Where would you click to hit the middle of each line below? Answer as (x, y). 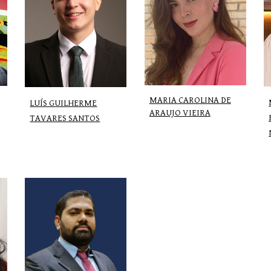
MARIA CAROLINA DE (190, 100)
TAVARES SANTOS (65, 118)
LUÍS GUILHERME (64, 103)
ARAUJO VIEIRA (180, 113)
